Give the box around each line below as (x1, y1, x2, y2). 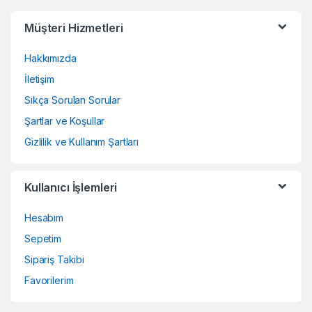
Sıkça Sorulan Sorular (24, 94, 121, 107)
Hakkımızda (24, 52, 77, 65)
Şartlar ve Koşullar (24, 115, 105, 127)
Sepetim (24, 233, 62, 245)
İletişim (24, 73, 54, 86)
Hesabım (24, 212, 64, 224)
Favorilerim (24, 274, 74, 287)
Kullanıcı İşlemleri (24, 180, 118, 195)
